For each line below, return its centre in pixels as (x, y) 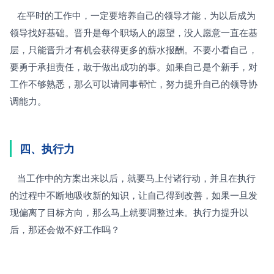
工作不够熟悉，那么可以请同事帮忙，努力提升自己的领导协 (134, 84)
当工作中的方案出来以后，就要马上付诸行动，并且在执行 (13, 178)
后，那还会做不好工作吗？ (65, 229)
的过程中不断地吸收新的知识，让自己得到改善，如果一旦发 (134, 195)
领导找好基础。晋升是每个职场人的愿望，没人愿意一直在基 (134, 32)
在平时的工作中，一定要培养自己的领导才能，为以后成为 (13, 15)
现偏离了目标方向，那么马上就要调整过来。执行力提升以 (129, 212)
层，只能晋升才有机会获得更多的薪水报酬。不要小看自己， (134, 50)
